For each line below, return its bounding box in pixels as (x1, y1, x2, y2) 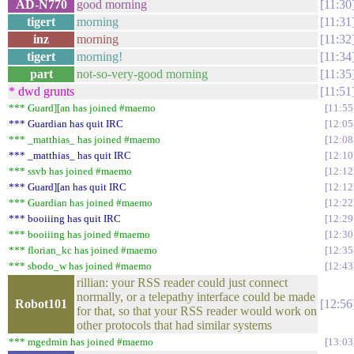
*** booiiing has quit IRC (9, 213, 121, 224)
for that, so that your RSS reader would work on (77, 304, 317, 318)
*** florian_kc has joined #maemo (9, 244, 157, 256)
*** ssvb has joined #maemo (9, 165, 132, 177)
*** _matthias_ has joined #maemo (9, 134, 160, 145)
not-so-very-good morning (77, 67, 208, 81)
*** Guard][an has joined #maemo (9, 102, 156, 114)
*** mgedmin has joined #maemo (9, 336, 153, 348)
